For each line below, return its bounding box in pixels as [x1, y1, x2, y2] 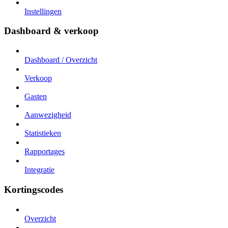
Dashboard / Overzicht [24, 55, 97, 65]
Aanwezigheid [24, 110, 71, 120]
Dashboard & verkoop [4, 25, 99, 37]
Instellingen [24, 7, 62, 16]
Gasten [24, 92, 47, 101]
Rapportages [24, 147, 65, 156]
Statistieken [24, 129, 61, 138]
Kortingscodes [4, 184, 63, 195]
